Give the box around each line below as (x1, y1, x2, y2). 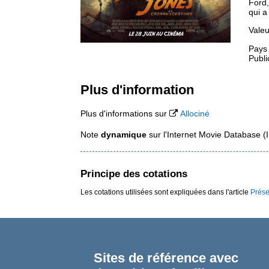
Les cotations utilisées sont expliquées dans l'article (80, 189, 251, 196)
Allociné (180, 109, 210, 119)
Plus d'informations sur (80, 109, 170, 119)
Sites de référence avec (93, 250, 238, 266)
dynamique (101, 130, 147, 140)
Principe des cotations (80, 167, 188, 180)
